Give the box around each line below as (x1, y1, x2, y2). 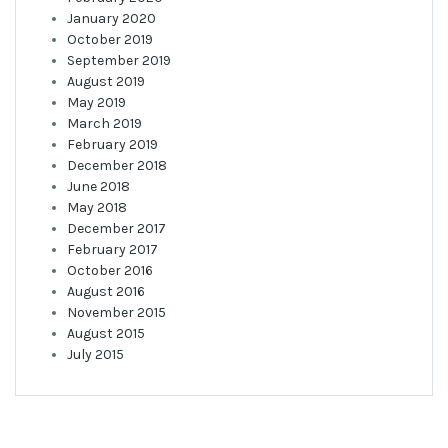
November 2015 (67, 304, 166, 321)
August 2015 (67, 325, 145, 342)
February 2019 (67, 136, 158, 153)
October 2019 (67, 31, 153, 48)
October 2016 (67, 262, 153, 279)
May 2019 (67, 94, 126, 111)
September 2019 (67, 52, 171, 69)
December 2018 (67, 157, 167, 174)
